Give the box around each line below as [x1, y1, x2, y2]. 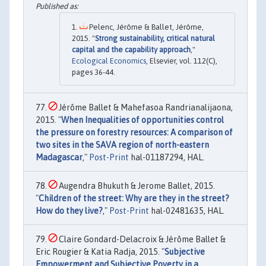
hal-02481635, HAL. [149, 206, 224, 216]
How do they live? [36, 206, 103, 216]
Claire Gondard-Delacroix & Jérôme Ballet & [57, 235, 226, 245]
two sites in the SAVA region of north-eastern [36, 140, 209, 150]
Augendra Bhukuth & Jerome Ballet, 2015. [57, 181, 215, 191]
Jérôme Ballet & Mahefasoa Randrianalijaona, [57, 103, 233, 113]
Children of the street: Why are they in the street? [39, 194, 229, 204]
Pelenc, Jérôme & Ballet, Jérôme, [87, 23, 204, 32]
